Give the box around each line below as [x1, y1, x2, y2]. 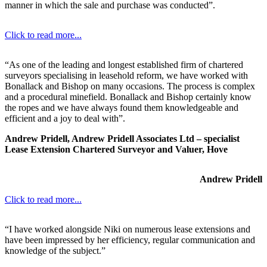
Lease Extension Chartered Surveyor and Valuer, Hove [5, 144, 228, 154]
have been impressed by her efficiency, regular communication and [5, 234, 255, 245]
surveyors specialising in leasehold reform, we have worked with [5, 70, 248, 80]
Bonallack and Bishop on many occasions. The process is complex [5, 80, 255, 91]
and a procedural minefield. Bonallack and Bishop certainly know [5, 91, 252, 102]
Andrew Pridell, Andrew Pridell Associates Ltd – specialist [5, 133, 240, 144]
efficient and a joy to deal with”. [5, 113, 125, 123]
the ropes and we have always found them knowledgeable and [5, 102, 238, 113]
